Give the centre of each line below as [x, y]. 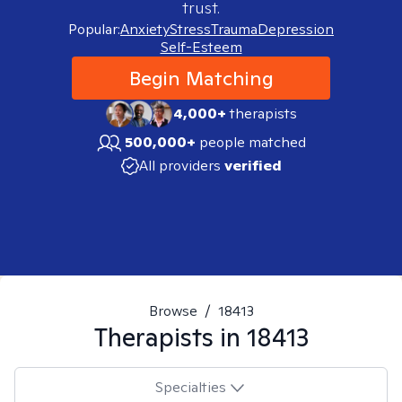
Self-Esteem [201, 47]
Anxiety [145, 29]
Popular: [94, 29]
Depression [296, 29]
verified [253, 166]
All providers [179, 166]
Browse [173, 311]
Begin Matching [201, 78]
